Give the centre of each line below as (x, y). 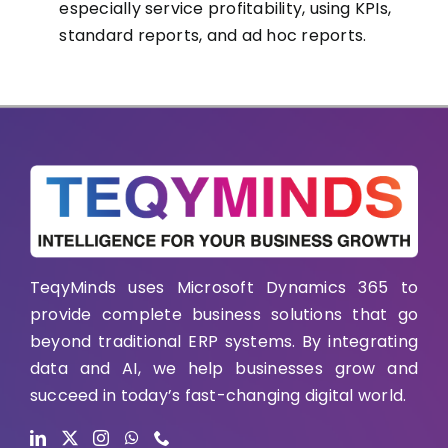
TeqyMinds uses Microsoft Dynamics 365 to (224, 288)
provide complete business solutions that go (224, 315)
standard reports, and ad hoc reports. (213, 35)
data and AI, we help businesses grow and (224, 369)
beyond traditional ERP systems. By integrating (224, 342)
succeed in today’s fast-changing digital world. (218, 396)
